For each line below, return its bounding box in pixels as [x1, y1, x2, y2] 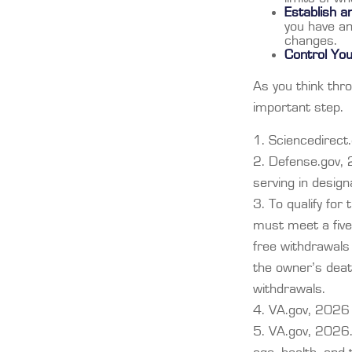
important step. [253, 100, 343, 115]
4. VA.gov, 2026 [253, 302, 350, 317]
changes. [284, 33, 337, 48]
